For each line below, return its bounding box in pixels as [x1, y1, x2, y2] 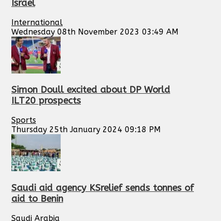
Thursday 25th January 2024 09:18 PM [11, 125, 161, 135]
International [11, 17, 63, 27]
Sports [11, 115, 36, 125]
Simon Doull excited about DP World [11, 84, 170, 96]
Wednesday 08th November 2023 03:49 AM [11, 27, 179, 37]
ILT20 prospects [11, 95, 81, 107]
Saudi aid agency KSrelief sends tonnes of [11, 182, 194, 193]
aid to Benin [11, 193, 63, 204]
